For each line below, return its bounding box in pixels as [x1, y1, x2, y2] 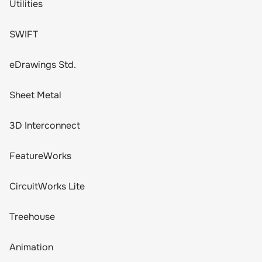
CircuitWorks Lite [9, 180, 85, 192]
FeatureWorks [9, 150, 71, 162]
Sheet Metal [9, 89, 61, 101]
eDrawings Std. [9, 58, 76, 71]
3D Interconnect [9, 119, 80, 132]
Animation [9, 241, 53, 253]
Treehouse [9, 211, 55, 223]
